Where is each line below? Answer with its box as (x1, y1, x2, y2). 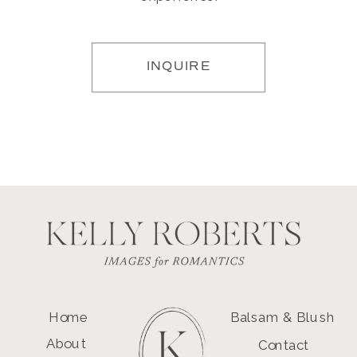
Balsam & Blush (229, 309, 335, 326)
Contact (257, 337, 309, 354)
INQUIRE (146, 58, 211, 73)
